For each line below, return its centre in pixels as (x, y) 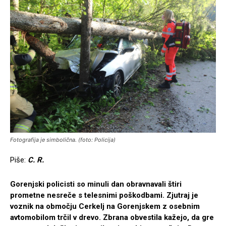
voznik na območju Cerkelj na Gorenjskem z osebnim (105, 207)
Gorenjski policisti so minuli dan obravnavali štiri (96, 184)
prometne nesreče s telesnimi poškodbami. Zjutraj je (104, 195)
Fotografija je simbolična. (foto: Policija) (63, 140)
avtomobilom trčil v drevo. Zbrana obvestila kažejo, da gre (112, 218)
